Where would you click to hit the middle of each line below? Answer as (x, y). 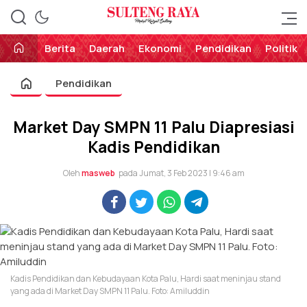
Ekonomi (160, 48)
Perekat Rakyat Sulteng (153, 24)
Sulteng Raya (153, 24)
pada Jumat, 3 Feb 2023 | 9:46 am (181, 173)
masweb (98, 173)
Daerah (107, 48)
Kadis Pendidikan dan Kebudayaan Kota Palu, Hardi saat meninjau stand (146, 279)
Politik (281, 48)
